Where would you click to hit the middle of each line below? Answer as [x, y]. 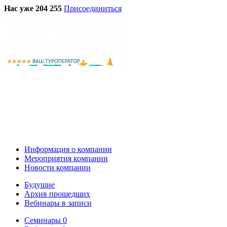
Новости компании [58, 167]
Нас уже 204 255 [33, 8]
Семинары [43, 220]
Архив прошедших [57, 194]
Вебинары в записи [58, 203]
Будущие [40, 184]
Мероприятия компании [66, 158]
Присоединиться [93, 8]
